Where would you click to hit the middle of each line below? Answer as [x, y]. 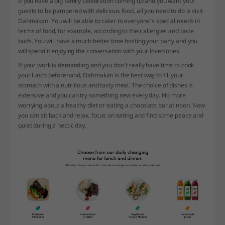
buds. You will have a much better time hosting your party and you [108, 41]
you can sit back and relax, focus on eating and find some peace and [111, 116]
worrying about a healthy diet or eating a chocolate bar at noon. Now [111, 105]
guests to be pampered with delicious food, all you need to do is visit [110, 11]
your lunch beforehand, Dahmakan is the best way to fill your [101, 75]
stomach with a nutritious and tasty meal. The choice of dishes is [106, 85]
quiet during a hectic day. [52, 126]
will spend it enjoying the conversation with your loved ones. [99, 51]
